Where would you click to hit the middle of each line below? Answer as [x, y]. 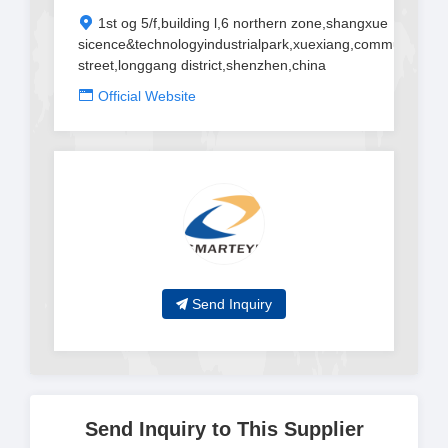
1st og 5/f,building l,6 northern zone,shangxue [243, 23]
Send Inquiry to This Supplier [224, 429]
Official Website [147, 96]
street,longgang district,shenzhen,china [202, 65]
